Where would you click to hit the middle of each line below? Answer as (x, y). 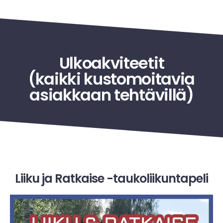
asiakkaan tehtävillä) (111, 95)
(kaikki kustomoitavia (111, 79)
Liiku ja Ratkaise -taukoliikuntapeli (111, 178)
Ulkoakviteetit (111, 63)
